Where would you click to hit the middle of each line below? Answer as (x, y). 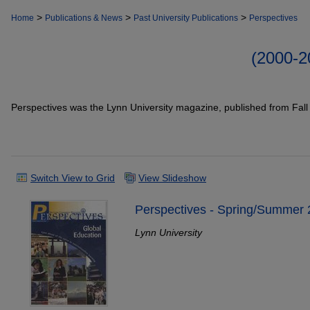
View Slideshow (172, 177)
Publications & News (84, 18)
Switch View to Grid (73, 177)
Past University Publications (186, 18)
